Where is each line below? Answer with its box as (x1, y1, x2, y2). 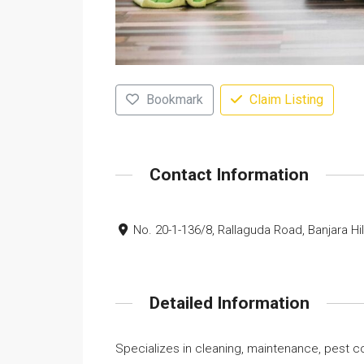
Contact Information (149, 164, 309, 184)
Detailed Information (149, 292, 310, 313)
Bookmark (145, 92, 203, 108)
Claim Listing (249, 92, 323, 108)
